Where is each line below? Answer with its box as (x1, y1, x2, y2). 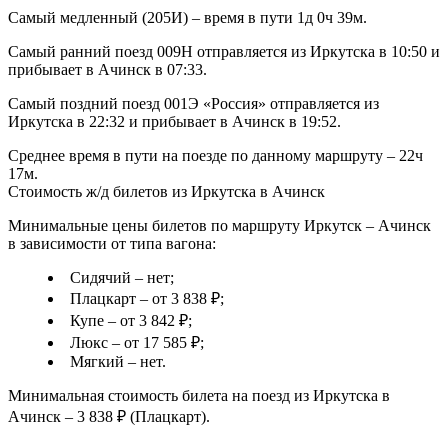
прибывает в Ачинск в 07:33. (8, 61, 207, 79)
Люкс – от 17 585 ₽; (70, 334, 204, 352)
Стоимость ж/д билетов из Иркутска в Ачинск (8, 183, 325, 201)
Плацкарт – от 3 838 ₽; (70, 290, 224, 308)
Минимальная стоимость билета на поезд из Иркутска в (8, 387, 390, 405)
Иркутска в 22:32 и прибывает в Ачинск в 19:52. (8, 113, 341, 131)
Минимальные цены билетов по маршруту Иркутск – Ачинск (8, 217, 431, 235)
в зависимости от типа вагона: (8, 235, 216, 253)
